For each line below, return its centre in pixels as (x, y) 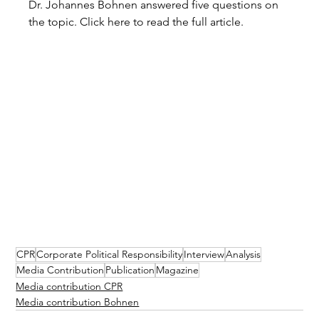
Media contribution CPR (69, 286)
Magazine (178, 270)
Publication (130, 270)
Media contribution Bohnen (78, 302)
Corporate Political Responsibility (110, 254)
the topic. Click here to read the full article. (136, 22)
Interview (204, 254)
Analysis (244, 254)
